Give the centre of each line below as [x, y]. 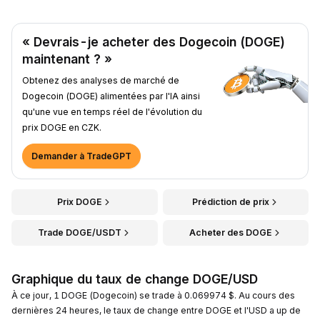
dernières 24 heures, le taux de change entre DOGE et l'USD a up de [156, 310]
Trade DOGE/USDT [79, 232]
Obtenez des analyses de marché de [101, 80]
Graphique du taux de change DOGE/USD [135, 279]
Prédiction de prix [230, 201]
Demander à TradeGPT [81, 156]
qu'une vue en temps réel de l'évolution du [112, 111]
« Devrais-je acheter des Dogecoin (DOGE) [154, 41]
